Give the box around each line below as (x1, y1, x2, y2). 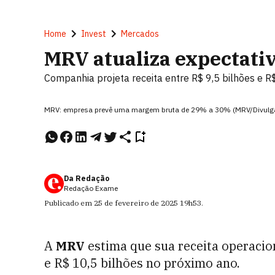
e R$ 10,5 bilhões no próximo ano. (44, 255, 240, 271)
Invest (81, 28, 106, 39)
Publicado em (44, 198, 94, 207)
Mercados (121, 28, 159, 39)
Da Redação (64, 174, 109, 183)
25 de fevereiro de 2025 (94, 198, 178, 207)
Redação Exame (64, 184, 118, 193)
